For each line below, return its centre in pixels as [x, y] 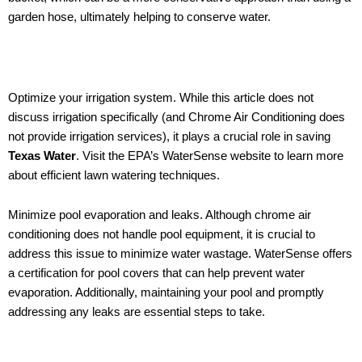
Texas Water [42, 156]
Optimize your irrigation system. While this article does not [161, 97]
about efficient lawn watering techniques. [114, 175]
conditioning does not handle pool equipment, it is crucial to [162, 235]
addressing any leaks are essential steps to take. [137, 312]
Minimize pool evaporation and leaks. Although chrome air [160, 215]
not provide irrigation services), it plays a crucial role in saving [169, 136]
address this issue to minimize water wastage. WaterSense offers [180, 254]
